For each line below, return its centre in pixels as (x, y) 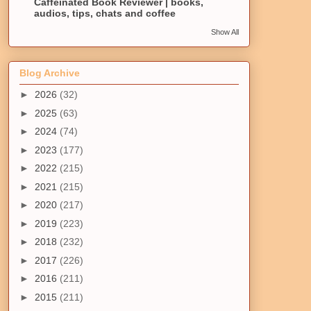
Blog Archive (50, 73)
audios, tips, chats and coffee (105, 14)
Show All (225, 32)
